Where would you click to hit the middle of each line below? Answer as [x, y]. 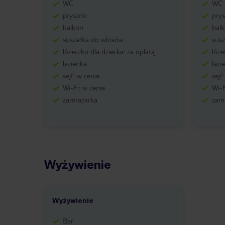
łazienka [75, 64]
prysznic [75, 15]
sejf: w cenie [81, 76]
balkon [73, 27]
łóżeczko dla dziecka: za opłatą [109, 51]
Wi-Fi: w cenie [84, 88]
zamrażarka [80, 100]
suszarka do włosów [93, 39]
